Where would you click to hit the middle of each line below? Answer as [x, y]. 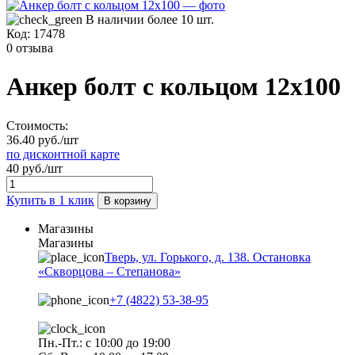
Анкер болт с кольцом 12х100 [174, 87]
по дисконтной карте [63, 154]
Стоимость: [37, 125]
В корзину [128, 200]
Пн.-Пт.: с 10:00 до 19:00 [104, 342]
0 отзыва [30, 48]
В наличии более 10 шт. [150, 19]
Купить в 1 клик [50, 200]
